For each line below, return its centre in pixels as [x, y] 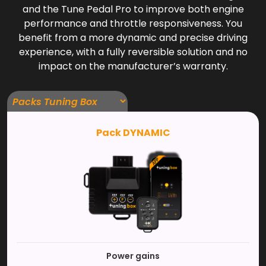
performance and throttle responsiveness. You [133, 23]
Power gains [133, 256]
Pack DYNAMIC [133, 133]
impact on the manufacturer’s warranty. [133, 66]
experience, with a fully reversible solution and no [133, 52]
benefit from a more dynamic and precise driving [133, 38]
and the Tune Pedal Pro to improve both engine [133, 9]
